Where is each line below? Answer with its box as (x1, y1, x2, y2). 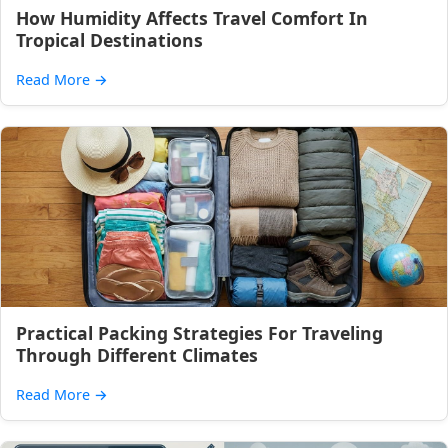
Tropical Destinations (16, 28, 203, 52)
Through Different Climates (16, 343, 258, 367)
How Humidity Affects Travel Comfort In (16, 6, 368, 30)
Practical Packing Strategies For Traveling (16, 321, 383, 345)
